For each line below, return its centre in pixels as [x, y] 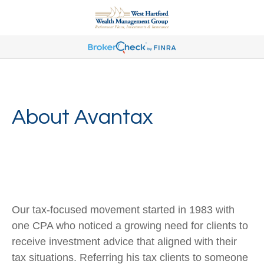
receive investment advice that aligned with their [124, 242]
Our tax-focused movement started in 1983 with [123, 210]
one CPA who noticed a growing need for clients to [130, 226]
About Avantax [82, 117]
